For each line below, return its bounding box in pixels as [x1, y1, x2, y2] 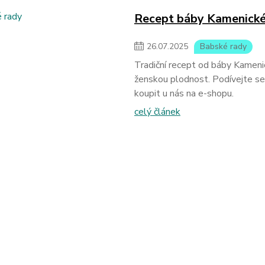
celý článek [134, 105, 180, 118]
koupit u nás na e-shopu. [134, 87, 234, 100]
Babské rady [199, 41, 247, 52]
